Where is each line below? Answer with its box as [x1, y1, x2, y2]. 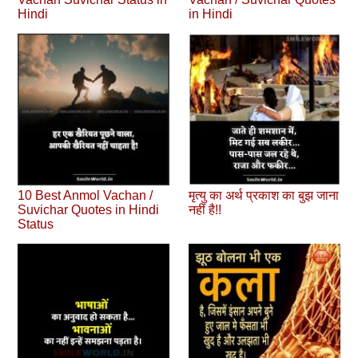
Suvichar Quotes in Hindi [18, 202, 160, 217]
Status [18, 217, 54, 231]
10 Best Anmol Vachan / [18, 188, 153, 202]
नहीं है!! [189, 202, 222, 217]
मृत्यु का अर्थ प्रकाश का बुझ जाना [189, 188, 340, 202]
